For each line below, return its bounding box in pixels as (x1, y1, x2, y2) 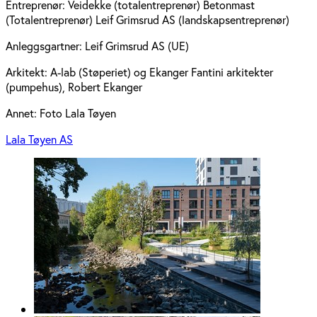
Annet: (6, 105, 40, 121)
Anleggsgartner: (6, 38, 85, 54)
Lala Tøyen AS (6, 132, 73, 147)
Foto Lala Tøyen (40, 105, 116, 121)
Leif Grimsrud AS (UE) (85, 38, 189, 54)
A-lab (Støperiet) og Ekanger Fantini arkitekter (50, 64, 273, 80)
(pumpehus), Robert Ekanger (6, 79, 142, 95)
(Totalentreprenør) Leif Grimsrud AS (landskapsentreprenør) (6, 12, 289, 28)
